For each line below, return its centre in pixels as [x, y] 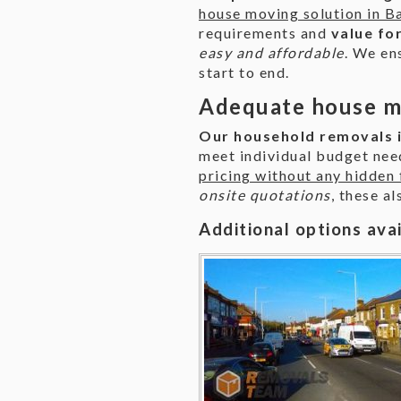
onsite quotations [265, 195]
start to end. [244, 72]
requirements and [265, 33]
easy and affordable [272, 52]
